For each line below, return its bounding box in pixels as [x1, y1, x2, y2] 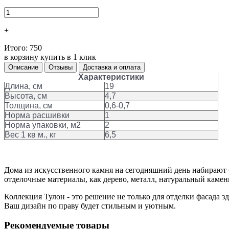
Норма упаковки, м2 [5, 120, 81, 129]
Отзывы [49, 63, 73, 71]
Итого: [4, 43, 30, 52]
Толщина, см [5, 101, 53, 110]
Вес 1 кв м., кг [5, 130, 56, 139]
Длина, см [5, 81, 42, 90]
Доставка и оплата [83, 63, 141, 71]
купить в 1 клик [40, 52, 96, 61]
